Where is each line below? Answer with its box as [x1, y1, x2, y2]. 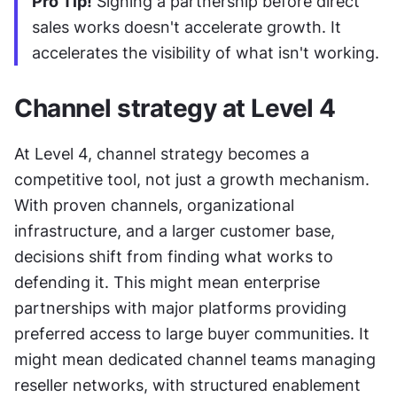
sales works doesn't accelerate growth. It [32, 17, 341, 36]
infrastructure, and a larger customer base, [14, 221, 335, 240]
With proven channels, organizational [14, 195, 294, 214]
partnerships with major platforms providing [14, 298, 346, 317]
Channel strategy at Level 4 [14, 92, 336, 123]
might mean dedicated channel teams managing [14, 349, 376, 369]
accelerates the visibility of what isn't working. [32, 43, 379, 62]
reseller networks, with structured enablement [14, 375, 361, 394]
